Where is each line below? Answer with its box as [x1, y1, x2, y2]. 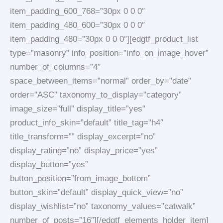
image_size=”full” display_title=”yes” [10, 104, 145, 113]
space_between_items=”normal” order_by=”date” [10, 76, 191, 86]
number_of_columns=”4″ [10, 62, 101, 72]
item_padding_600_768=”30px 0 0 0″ [10, 6, 145, 16]
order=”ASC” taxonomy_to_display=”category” [10, 90, 182, 100]
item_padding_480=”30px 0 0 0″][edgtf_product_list [10, 34, 198, 44]
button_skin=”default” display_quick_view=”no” [10, 188, 183, 197]
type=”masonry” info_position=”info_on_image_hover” [10, 48, 209, 58]
